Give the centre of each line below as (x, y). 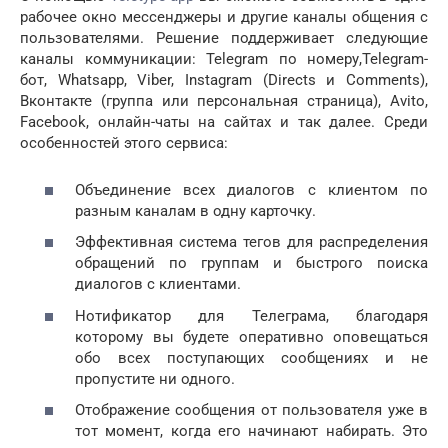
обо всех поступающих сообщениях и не (251, 357)
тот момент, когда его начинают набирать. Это (251, 431)
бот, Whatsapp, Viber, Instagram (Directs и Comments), (224, 80)
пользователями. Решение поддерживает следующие (224, 38)
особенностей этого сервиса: (124, 143)
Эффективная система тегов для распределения (251, 242)
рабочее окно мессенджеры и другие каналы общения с (224, 17)
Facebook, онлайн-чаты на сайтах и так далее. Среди (224, 122)
